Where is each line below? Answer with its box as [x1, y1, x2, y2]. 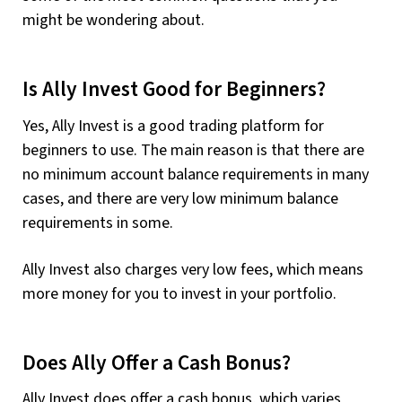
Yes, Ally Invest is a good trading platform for [22, 114, 324, 137]
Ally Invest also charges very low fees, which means [22, 258, 363, 281]
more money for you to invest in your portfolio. [22, 282, 336, 305]
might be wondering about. [22, 9, 205, 32]
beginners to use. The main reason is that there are [22, 138, 364, 162]
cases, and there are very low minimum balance [22, 187, 338, 210]
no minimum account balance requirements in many [22, 162, 369, 186]
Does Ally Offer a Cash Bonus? [22, 347, 291, 378]
